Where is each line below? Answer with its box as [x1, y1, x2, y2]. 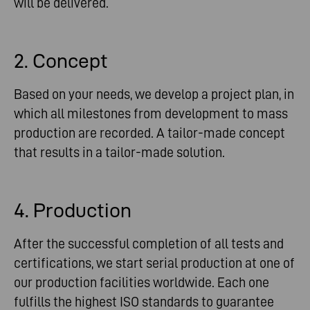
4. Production [14, 199, 131, 221]
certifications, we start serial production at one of [14, 255, 295, 271]
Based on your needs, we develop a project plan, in [14, 86, 294, 102]
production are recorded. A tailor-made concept [14, 125, 285, 140]
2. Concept [14, 49, 108, 72]
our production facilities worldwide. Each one [14, 274, 269, 290]
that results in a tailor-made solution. [14, 144, 225, 160]
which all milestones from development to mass [14, 105, 288, 121]
